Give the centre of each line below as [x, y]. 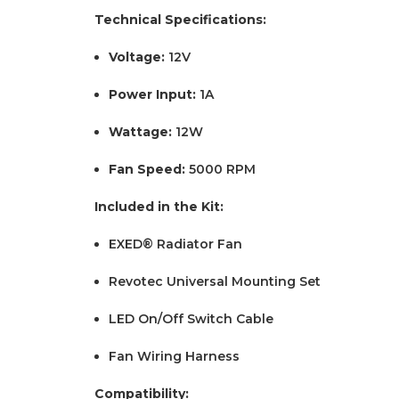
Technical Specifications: [180, 19]
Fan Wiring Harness [175, 356]
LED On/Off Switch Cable [191, 318]
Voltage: [137, 57]
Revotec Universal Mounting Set [215, 281]
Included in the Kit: [159, 206]
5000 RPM [223, 169]
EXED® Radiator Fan [176, 244]
